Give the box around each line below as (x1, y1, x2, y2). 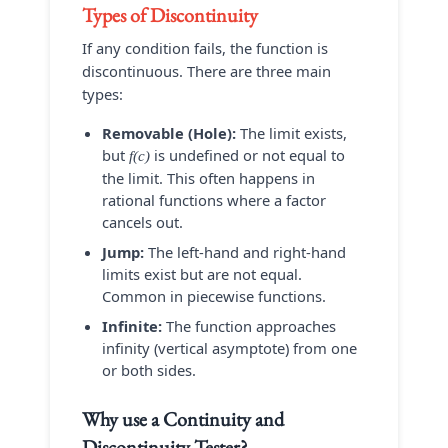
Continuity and (163, 406, 284, 432)
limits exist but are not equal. (102, 264, 302, 284)
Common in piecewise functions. (102, 286, 326, 306)
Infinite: (102, 316, 162, 336)
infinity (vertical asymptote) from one (102, 338, 357, 358)
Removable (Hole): (102, 123, 236, 143)
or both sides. (102, 360, 196, 380)
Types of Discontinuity (82, 2, 258, 28)
